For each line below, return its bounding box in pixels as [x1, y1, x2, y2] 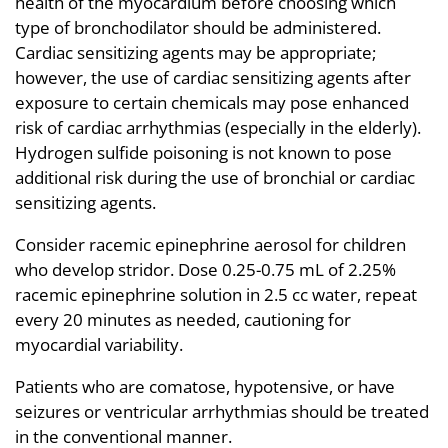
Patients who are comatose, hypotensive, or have [15, 374, 395, 398]
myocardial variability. [15, 332, 183, 356]
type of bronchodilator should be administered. [15, 15, 381, 39]
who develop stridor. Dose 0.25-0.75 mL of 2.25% [15, 257, 396, 281]
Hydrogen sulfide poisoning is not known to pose [15, 140, 392, 164]
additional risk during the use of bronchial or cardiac [15, 165, 415, 189]
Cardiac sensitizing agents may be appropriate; [15, 40, 376, 64]
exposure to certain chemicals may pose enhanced [15, 90, 409, 114]
